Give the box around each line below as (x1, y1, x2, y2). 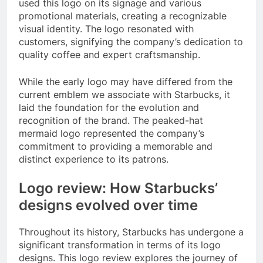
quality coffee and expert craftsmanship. (19, 48, 200, 60)
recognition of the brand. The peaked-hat (19, 114, 203, 126)
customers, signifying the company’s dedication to (19, 35, 243, 48)
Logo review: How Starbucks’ (19, 179, 218, 197)
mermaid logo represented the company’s (19, 127, 204, 139)
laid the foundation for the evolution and (19, 101, 199, 113)
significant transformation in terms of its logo (19, 238, 221, 251)
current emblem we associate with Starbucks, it (19, 88, 230, 100)
